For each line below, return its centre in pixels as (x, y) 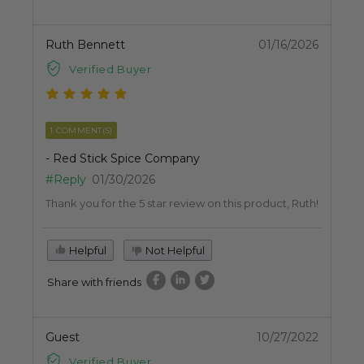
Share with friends (94, 282)
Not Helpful (174, 250)
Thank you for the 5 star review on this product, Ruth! (182, 203)
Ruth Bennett (85, 44)
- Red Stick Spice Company (123, 158)
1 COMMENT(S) (81, 130)
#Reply (66, 179)
